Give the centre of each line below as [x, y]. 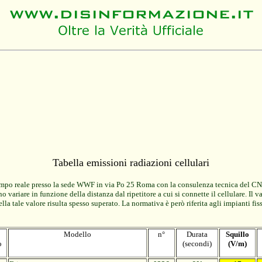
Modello [77, 234]
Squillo [237, 234]
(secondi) [197, 244]
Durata [197, 234]
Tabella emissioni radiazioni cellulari [131, 163]
